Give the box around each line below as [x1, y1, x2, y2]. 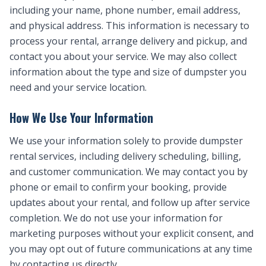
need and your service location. [9, 81, 147, 94]
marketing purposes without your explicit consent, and [9, 227, 254, 240]
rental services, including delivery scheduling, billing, [9, 150, 241, 163]
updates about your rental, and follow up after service [9, 196, 250, 209]
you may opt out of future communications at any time [9, 242, 252, 255]
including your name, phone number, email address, [9, 4, 240, 17]
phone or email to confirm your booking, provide [9, 180, 227, 194]
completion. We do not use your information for [9, 211, 223, 224]
